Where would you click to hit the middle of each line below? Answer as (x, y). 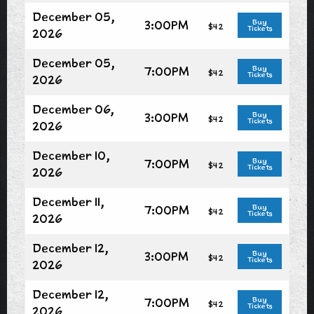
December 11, (68, 202)
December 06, (73, 109)
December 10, (71, 155)
